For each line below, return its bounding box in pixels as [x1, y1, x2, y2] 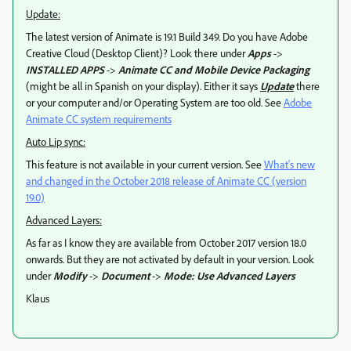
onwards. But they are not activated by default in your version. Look [26, 252, 314, 266]
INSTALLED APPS [26, 63, 104, 76]
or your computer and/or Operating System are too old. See [26, 96, 284, 109]
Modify [53, 269, 87, 282]
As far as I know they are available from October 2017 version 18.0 [26, 236, 306, 249]
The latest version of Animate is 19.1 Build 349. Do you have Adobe [26, 30, 308, 43]
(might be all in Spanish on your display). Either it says [26, 79, 260, 92]
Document [101, 269, 150, 282]
